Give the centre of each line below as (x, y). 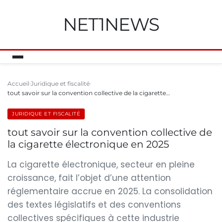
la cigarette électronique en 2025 (88, 144)
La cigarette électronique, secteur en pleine (101, 165)
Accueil (18, 83)
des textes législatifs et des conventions (94, 205)
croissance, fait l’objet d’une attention (89, 178)
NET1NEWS (111, 24)
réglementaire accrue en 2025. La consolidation (110, 191)
